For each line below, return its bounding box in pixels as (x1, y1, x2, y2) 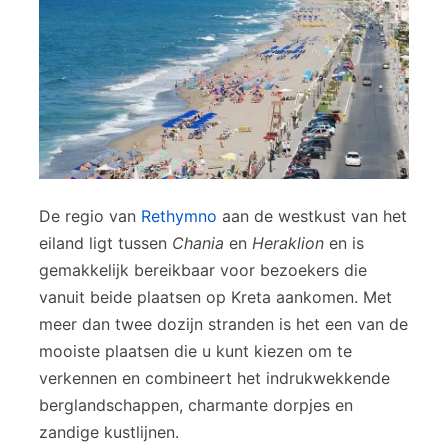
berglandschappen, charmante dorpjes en (39, 394, 353, 415)
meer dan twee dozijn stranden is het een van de (39, 313, 408, 334)
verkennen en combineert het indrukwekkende (39, 367, 390, 388)
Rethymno (141, 205, 217, 226)
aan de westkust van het (217, 205, 407, 226)
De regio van (39, 205, 141, 226)
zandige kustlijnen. (39, 421, 179, 442)
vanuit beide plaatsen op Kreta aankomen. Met (39, 286, 392, 307)
